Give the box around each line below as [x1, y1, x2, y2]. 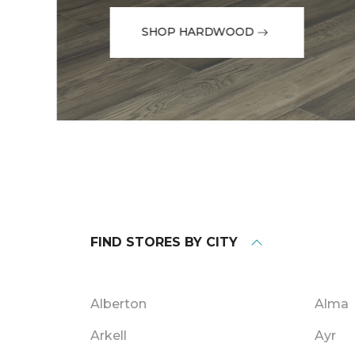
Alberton [90, 296, 147, 312]
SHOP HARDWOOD [141, 25, 254, 40]
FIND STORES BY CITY [90, 235, 238, 250]
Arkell [90, 328, 127, 344]
